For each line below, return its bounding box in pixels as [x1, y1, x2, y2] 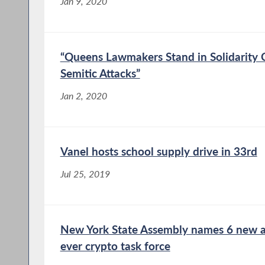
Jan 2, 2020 [60, 91, 107, 102]
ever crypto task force [60, 239, 170, 253]
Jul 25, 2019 [60, 169, 110, 180]
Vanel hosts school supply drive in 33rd [60, 144, 257, 159]
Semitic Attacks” [60, 66, 140, 80]
